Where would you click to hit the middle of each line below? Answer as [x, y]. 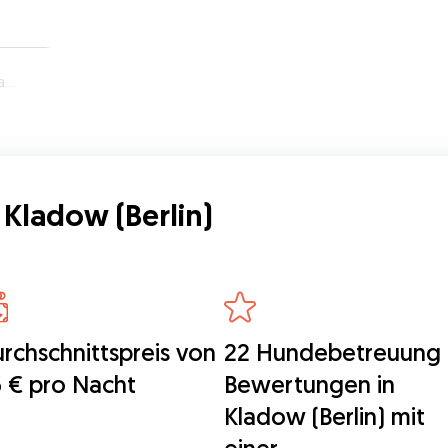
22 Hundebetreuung [332, 352]
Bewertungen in [309, 384]
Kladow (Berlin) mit [324, 416]
